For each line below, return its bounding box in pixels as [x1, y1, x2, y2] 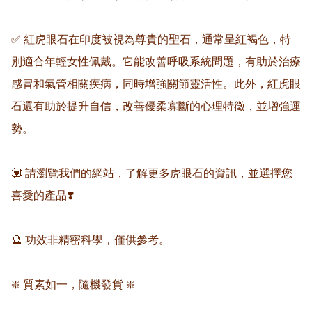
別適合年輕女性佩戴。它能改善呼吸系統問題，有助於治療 [11, 56, 301, 68]
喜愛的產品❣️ [11, 189, 74, 202]
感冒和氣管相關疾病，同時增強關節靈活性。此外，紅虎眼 [11, 78, 301, 91]
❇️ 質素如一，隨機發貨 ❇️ [11, 279, 135, 291]
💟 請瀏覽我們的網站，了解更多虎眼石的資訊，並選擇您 [11, 167, 292, 180]
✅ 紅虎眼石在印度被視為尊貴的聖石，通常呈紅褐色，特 [11, 33, 291, 46]
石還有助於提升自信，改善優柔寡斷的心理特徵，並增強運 [11, 100, 301, 113]
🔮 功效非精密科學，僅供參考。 [11, 234, 170, 247]
